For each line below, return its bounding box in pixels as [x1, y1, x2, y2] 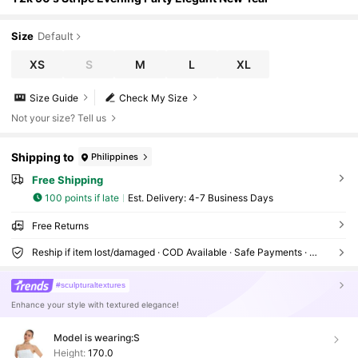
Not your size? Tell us [11, 112, 107, 124]
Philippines [91, 150, 139, 162]
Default [38, 30, 74, 42]
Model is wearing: [53, 331, 133, 344]
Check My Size [119, 91, 189, 104]
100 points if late [45, 191, 120, 204]
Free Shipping [31, 173, 103, 186]
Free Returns [31, 220, 89, 233]
